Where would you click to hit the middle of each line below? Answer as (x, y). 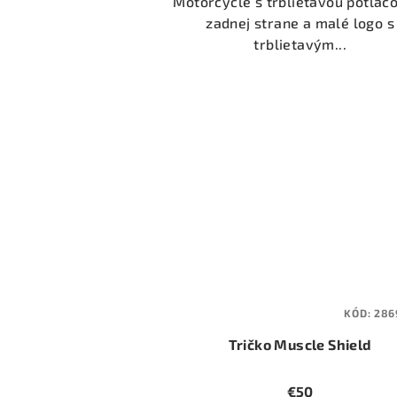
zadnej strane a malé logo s (300, 23)
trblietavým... (300, 44)
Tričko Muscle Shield (300, 344)
